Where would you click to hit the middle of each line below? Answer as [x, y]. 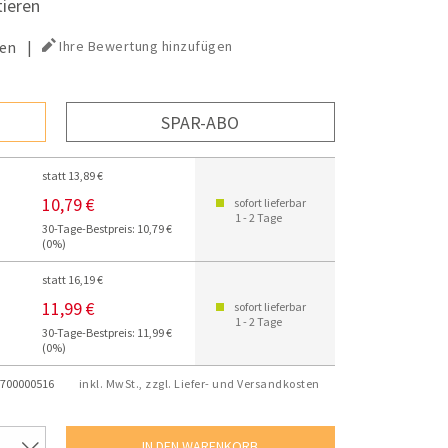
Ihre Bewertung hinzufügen [146, 46]
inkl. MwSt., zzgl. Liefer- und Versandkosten [199, 383]
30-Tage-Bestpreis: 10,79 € [107, 228]
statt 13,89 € [73, 175]
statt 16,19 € [73, 279]
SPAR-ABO [200, 122]
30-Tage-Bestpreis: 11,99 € [107, 332]
